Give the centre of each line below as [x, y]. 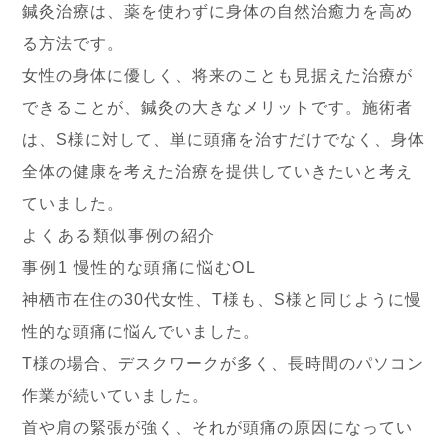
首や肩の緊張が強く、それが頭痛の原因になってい [218, 427]
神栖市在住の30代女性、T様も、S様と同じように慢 [222, 299]
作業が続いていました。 [116, 395]
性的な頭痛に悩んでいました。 [141, 331]
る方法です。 [73, 43]
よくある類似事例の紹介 [119, 235]
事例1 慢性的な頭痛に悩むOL [139, 267]
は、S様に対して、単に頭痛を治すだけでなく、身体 [224, 139]
